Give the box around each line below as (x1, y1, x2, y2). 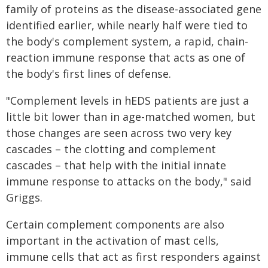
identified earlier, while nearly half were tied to (6, 18, 248, 32)
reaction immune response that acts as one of (6, 50, 245, 65)
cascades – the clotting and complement (6, 142, 216, 156)
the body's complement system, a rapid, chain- (6, 34, 248, 48)
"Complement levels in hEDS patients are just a (6, 93, 249, 108)
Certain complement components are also (6, 217, 224, 232)
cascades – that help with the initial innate (6, 158, 226, 172)
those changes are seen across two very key (6, 126, 232, 140)
